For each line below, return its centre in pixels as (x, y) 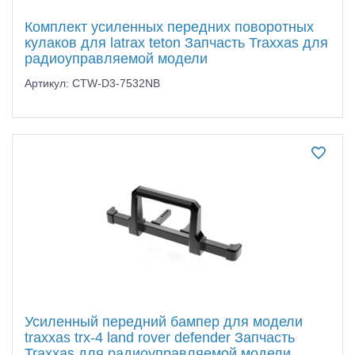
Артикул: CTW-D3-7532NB (92, 83)
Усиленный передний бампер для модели (164, 321)
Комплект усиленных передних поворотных (169, 27)
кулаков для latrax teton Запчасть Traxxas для (176, 42)
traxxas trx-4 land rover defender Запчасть (160, 337)
